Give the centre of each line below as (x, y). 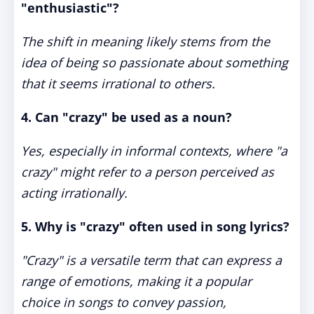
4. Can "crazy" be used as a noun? (127, 117)
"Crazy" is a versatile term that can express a (151, 260)
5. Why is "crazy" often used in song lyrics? (155, 226)
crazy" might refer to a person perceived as (148, 172)
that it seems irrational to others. (118, 83)
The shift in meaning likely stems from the (145, 41)
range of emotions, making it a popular (136, 281)
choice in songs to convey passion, (124, 302)
